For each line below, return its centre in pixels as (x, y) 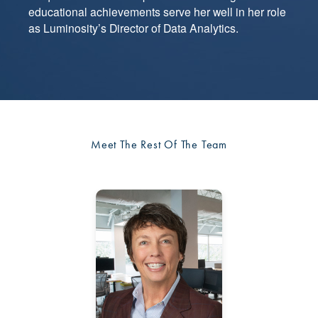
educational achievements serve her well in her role (157, 12)
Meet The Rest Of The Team (159, 145)
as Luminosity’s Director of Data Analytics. (133, 28)
